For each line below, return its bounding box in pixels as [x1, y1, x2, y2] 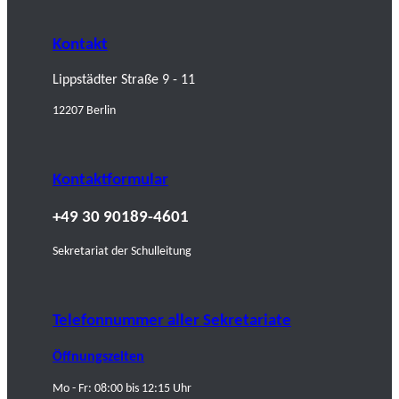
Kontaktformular [53, 172, 168, 190]
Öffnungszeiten [53, 349, 144, 364]
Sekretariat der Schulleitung [53, 245, 191, 259]
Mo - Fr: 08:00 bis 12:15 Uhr [53, 381, 191, 395]
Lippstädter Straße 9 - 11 [53, 73, 195, 88]
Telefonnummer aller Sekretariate [53, 313, 291, 330]
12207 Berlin [53, 104, 116, 118]
